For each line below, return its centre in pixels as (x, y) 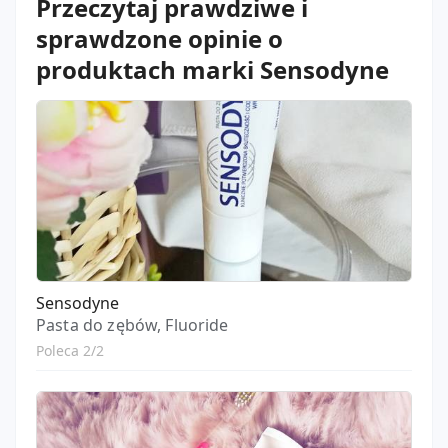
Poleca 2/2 (70, 350)
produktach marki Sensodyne (212, 69)
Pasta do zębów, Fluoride (132, 325)
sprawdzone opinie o (159, 38)
